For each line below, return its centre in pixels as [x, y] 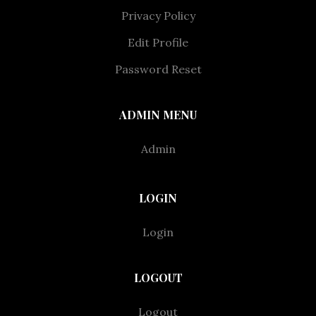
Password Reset [158, 69]
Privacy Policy [158, 16]
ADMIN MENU [158, 115]
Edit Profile [158, 42]
